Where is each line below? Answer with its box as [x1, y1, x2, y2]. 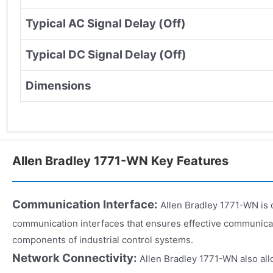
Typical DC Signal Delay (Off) [26, 47, 186, 62]
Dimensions [26, 78, 91, 93]
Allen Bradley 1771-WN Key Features [12, 153, 229, 168]
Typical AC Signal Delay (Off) [26, 16, 186, 30]
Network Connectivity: [12, 250, 140, 265]
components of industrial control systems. [12, 233, 193, 246]
